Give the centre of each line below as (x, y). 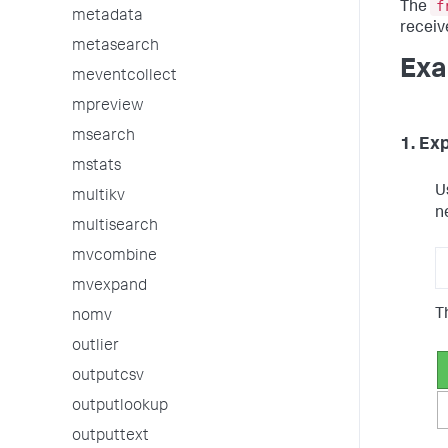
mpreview (108, 107)
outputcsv (108, 377)
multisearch (115, 227)
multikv (98, 197)
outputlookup (120, 407)
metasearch (115, 47)
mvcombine (114, 257)
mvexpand (109, 287)
